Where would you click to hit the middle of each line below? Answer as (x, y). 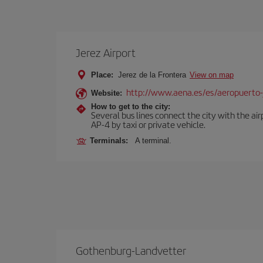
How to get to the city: (131, 107)
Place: (102, 75)
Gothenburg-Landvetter (131, 250)
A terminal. (153, 141)
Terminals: (111, 141)
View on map (212, 75)
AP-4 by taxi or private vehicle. (148, 124)
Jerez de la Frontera (152, 75)
